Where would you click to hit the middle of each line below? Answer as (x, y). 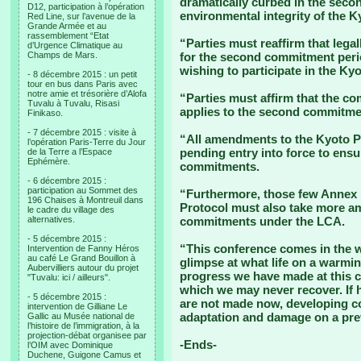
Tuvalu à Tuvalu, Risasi (73, 103)
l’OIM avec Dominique (70, 345)
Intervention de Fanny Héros (83, 248)
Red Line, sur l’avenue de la (81, 16)
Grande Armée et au (67, 26)
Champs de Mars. (62, 55)
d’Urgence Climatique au (75, 45)
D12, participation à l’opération (86, 6)
